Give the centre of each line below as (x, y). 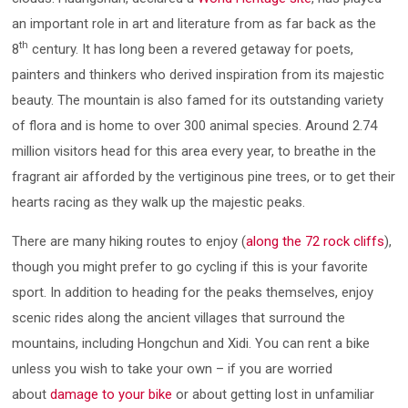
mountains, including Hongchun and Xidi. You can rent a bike (191, 343)
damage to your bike (112, 394)
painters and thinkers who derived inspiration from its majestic (199, 75)
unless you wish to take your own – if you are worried (173, 369)
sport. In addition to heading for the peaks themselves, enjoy (193, 292)
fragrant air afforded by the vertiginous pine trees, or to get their (204, 177)
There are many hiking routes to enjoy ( (129, 241)
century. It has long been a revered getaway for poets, (191, 49)
